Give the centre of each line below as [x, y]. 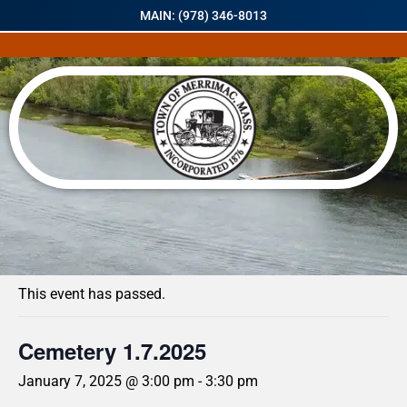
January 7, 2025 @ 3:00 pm [106, 381]
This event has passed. [92, 294]
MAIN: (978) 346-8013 [203, 15]
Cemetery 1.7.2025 [112, 351]
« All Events [59, 248]
